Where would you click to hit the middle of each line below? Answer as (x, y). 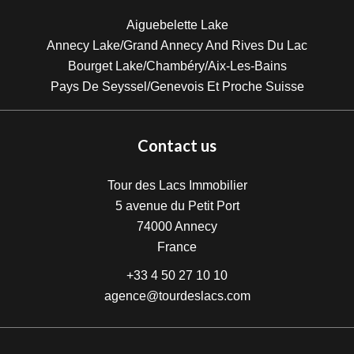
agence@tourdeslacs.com (177, 296)
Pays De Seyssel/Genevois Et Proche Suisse (177, 87)
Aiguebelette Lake (177, 25)
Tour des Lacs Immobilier (177, 185)
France (177, 247)
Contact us (177, 145)
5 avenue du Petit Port (177, 206)
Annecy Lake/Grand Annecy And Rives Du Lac (177, 45)
